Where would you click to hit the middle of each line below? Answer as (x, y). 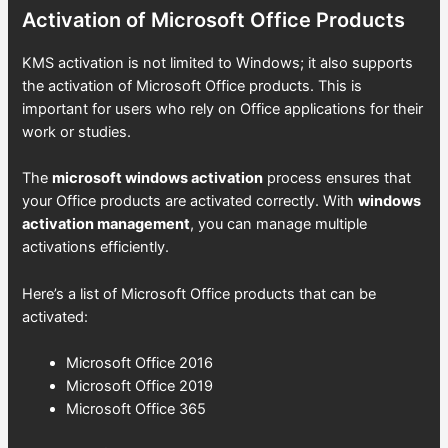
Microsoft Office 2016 (140, 362)
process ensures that (337, 178)
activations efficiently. (96, 247)
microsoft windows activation (158, 178)
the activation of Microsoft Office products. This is (192, 85)
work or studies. (77, 131)
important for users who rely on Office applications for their (223, 108)
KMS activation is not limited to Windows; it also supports (218, 62)
